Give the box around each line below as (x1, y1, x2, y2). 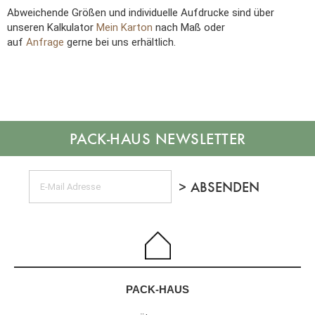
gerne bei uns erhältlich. (64, 36, 176, 49)
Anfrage (26, 36, 64, 49)
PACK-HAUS (126, 283, 189, 296)
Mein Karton (96, 21, 155, 34)
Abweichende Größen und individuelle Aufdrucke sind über (7, 6, 274, 19)
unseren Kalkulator (7, 21, 96, 34)
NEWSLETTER (150, 129, 246, 148)
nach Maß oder (155, 21, 225, 34)
